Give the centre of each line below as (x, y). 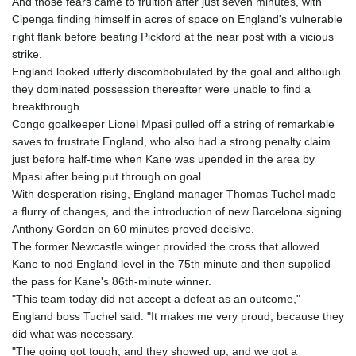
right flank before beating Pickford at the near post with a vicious (173, 37)
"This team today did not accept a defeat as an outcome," (156, 299)
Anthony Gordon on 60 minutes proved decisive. (133, 229)
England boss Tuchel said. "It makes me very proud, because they (178, 317)
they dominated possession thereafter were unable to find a (161, 89)
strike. (27, 54)
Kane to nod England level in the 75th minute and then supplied (171, 264)
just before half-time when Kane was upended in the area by (163, 159)
